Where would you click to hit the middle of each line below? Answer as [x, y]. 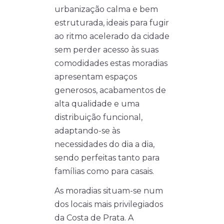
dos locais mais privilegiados [109, 204]
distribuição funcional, [98, 117]
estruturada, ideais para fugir [112, 23]
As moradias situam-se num [109, 191]
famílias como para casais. [104, 171]
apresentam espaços [96, 77]
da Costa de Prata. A [94, 218]
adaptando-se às [87, 131]
